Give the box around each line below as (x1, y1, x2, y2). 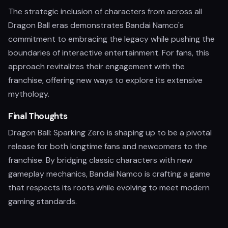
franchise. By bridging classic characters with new (8, 155, 192, 165)
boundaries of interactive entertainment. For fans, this (8, 47, 209, 58)
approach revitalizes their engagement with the (8, 61, 185, 72)
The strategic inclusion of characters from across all (8, 6, 202, 17)
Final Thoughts (8, 110, 68, 122)
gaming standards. (8, 196, 77, 207)
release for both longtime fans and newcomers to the (8, 141, 207, 152)
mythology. (8, 89, 49, 99)
